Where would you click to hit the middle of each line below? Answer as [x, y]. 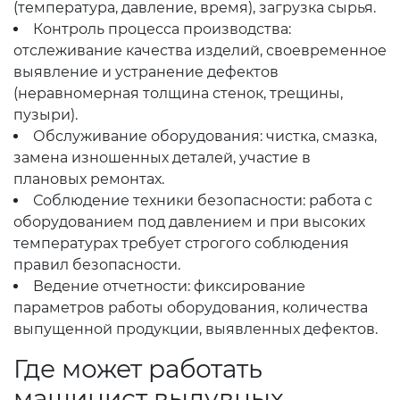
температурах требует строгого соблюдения [181, 243]
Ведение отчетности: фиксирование [169, 286]
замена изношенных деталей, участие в [162, 158]
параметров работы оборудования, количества [191, 308]
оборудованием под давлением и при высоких [189, 222]
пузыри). [46, 115]
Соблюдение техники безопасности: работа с [203, 200]
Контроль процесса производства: [162, 29]
